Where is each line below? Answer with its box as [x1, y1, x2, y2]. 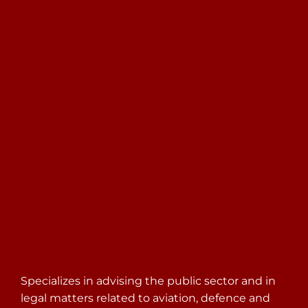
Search [175, 48, 215, 62]
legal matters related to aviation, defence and [21, 291, 270, 305]
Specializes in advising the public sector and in [21, 274, 276, 287]
